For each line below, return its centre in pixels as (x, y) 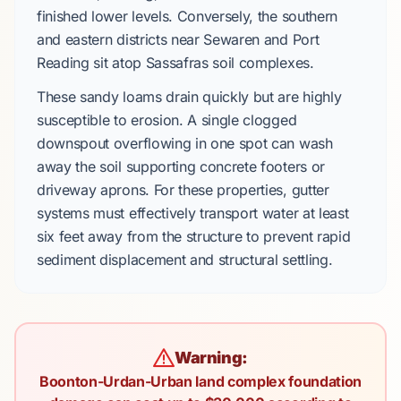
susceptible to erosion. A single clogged (167, 120)
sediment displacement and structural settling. (185, 260)
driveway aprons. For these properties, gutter (183, 190)
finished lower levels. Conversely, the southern (187, 16)
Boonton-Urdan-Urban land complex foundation (200, 381)
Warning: (211, 358)
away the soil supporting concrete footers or (181, 166)
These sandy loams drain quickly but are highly (189, 97)
